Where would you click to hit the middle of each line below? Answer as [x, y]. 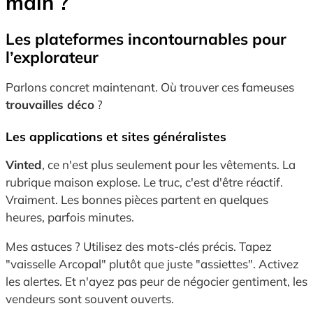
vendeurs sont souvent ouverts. [90, 299]
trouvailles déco [50, 104]
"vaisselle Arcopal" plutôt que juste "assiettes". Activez [152, 264]
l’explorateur [52, 57]
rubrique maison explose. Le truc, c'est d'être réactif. [144, 182]
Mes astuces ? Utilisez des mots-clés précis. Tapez [139, 246]
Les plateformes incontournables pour [146, 38]
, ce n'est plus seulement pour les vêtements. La [169, 165]
